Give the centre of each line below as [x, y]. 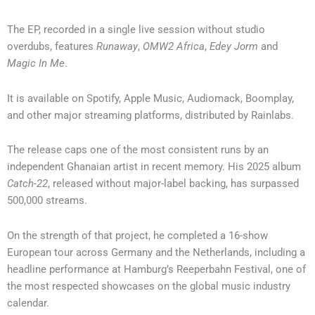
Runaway [117, 47]
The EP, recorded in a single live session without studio [136, 30]
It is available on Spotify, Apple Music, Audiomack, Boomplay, [150, 98]
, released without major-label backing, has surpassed [173, 184]
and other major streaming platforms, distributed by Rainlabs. [150, 115]
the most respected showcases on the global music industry [149, 286]
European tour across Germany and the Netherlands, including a [156, 252]
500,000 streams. [47, 201]
